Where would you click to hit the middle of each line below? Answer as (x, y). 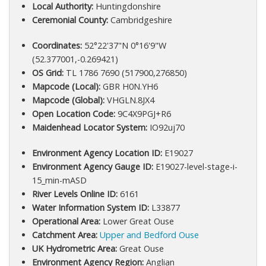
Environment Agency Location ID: (97, 153)
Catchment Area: (64, 235)
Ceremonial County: (70, 20)
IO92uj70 (166, 128)
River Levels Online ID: (75, 194)
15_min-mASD (59, 180)
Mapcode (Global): (68, 100)
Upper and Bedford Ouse (149, 235)
